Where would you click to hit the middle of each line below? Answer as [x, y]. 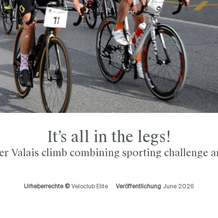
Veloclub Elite [90, 187]
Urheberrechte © [47, 187]
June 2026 [179, 187]
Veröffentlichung [138, 187]
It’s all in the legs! [109, 137]
